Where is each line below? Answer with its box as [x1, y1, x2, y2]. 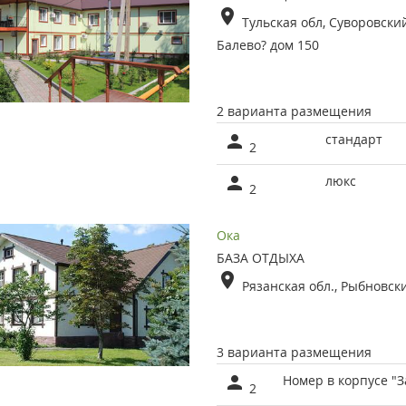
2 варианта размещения [216, 102, 372, 121]
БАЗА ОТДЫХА [216, 249, 304, 267]
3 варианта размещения [216, 343, 372, 362]
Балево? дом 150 [216, 36, 319, 54]
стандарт [324, 130, 382, 149]
